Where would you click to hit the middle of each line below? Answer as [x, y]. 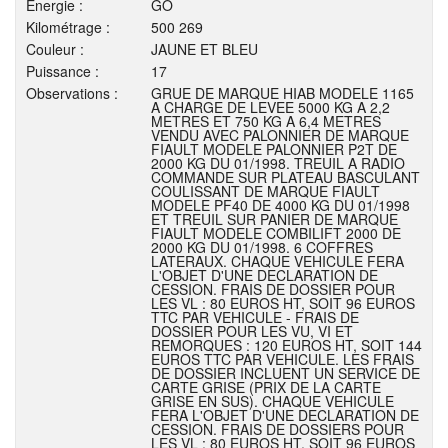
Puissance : [62, 71]
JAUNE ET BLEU [204, 49]
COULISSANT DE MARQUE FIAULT [265, 191]
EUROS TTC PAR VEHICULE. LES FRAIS [282, 359]
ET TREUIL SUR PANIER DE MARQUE [274, 219]
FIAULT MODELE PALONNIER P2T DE [274, 149]
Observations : [72, 93]
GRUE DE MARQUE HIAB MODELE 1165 [282, 93]
